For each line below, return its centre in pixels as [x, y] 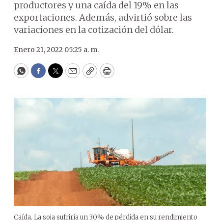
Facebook [58, 75]
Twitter [71, 75]
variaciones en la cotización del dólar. [94, 30]
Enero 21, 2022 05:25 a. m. [56, 50]
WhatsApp [43, 75]
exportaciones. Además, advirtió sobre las [103, 17]
